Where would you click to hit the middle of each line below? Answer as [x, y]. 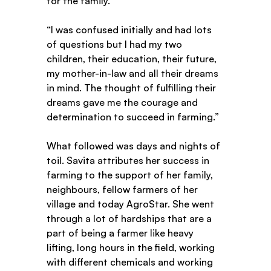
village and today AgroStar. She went [132, 204]
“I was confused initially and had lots [131, 30]
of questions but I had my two [116, 44]
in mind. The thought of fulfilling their [133, 88]
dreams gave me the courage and [124, 103]
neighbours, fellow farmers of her [124, 190]
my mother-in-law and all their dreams [134, 73]
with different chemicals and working [131, 262]
